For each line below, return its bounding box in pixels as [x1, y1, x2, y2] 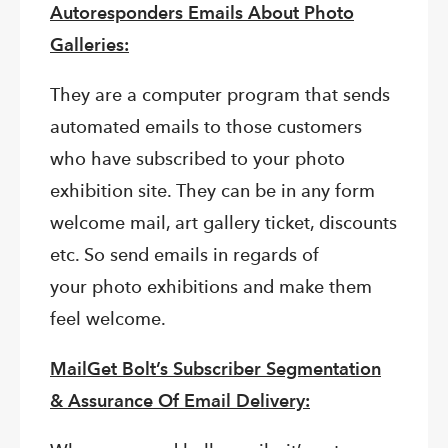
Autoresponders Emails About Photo [50, 2, 354, 24]
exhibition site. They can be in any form [50, 180, 375, 202]
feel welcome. [50, 308, 166, 330]
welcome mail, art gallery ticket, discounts [50, 212, 397, 234]
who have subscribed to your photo [50, 148, 345, 170]
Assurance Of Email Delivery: [68, 390, 310, 412]
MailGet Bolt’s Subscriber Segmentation [50, 358, 381, 380]
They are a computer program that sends [50, 84, 390, 106]
